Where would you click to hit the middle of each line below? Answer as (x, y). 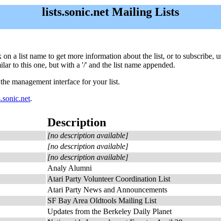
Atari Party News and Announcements (107, 190)
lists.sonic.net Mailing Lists (110, 12)
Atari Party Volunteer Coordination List (109, 179)
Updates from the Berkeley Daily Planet (110, 211)
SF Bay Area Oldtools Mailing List (102, 201)
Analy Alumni (70, 168)
